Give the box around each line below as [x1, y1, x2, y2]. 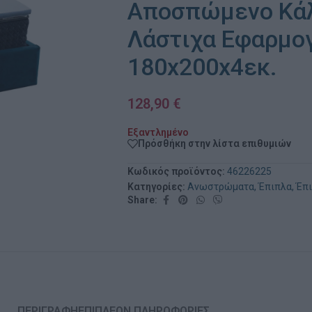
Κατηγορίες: [127, 180, 185, 192]
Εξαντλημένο [127, 127, 189, 138]
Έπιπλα [258, 180, 292, 192]
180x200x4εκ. [127, 53, 277, 81]
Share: [127, 194, 157, 206]
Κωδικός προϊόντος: [127, 165, 227, 177]
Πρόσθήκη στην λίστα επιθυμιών [138, 138, 291, 150]
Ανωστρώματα [187, 180, 254, 192]
